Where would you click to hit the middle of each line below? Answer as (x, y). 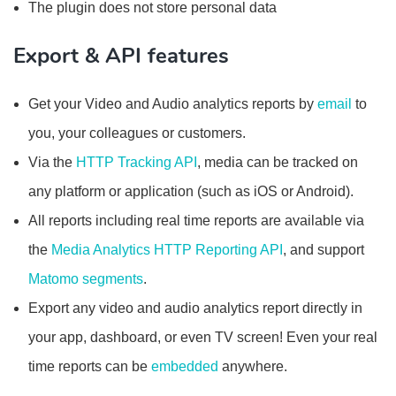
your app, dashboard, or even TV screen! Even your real (203, 337)
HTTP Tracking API (137, 162)
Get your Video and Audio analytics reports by (173, 104)
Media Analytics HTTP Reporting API (167, 250)
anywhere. (253, 366)
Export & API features (121, 56)
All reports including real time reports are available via (196, 221)
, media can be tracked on (278, 162)
